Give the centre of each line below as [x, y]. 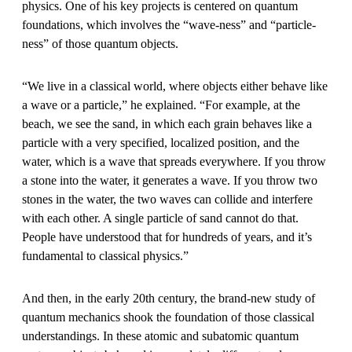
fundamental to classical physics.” [105, 255]
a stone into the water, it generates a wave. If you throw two [170, 180]
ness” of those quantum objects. [100, 43]
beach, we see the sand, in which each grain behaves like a [167, 123]
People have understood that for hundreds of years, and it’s [167, 236]
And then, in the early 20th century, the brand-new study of [169, 298]
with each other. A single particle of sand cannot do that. [160, 218]
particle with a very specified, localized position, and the [161, 142]
